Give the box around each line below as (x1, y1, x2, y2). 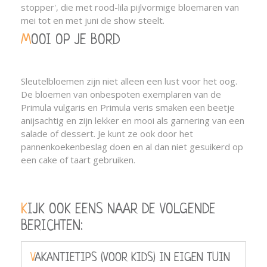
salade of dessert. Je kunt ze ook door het (21, 128, 193, 139)
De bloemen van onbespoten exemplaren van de (21, 88, 221, 100)
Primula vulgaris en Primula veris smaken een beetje (21, 101, 235, 113)
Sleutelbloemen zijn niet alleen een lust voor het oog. (21, 75, 237, 87)
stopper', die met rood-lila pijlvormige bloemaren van (21, 1, 239, 13)
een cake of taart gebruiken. (21, 154, 135, 166)
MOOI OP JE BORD (31, 33, 120, 48)
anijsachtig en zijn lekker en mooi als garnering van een (21, 114, 244, 126)
